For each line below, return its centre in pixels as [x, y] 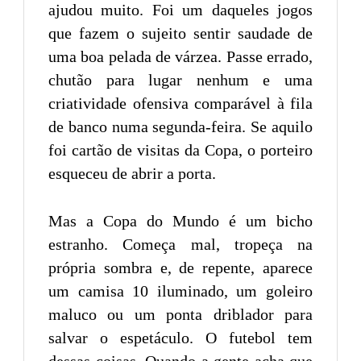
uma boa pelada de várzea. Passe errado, [180, 57]
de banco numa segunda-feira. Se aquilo [180, 127]
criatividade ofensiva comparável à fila [180, 104]
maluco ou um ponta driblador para [180, 315]
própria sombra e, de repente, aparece [180, 268]
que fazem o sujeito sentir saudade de [180, 33]
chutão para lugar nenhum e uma [180, 80]
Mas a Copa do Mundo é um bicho [180, 221]
